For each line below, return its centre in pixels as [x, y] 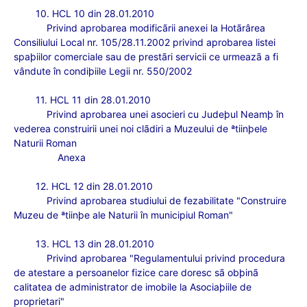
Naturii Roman [45, 143]
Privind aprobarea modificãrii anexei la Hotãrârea [156, 28]
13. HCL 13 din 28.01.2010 [95, 244]
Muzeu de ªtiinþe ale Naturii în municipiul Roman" [123, 215]
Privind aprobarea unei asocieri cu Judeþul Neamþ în [165, 114]
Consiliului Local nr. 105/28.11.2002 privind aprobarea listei [145, 42]
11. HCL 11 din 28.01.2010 [93, 100]
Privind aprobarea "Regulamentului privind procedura [166, 258]
